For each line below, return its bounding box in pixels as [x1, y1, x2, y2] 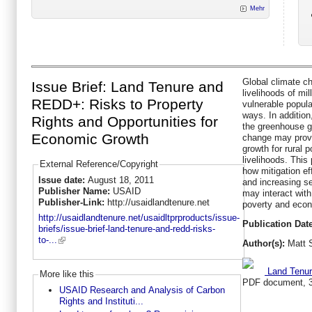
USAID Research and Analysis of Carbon [58, 284, 225, 295]
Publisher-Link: [38, 196, 107, 208]
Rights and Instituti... [58, 295, 143, 306]
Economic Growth [31, 131, 149, 148]
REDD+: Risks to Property [31, 96, 203, 114]
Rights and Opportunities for [31, 114, 218, 131]
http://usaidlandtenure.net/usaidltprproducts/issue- [38, 212, 240, 224]
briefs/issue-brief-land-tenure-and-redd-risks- [38, 224, 215, 235]
